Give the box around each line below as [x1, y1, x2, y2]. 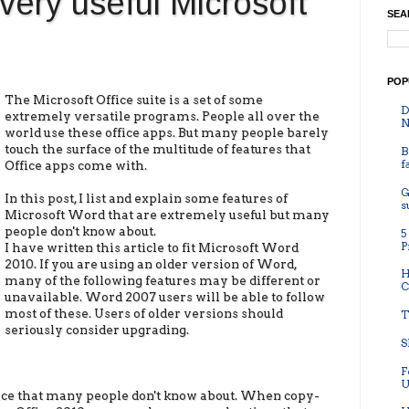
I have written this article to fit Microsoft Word [5, 239, 299, 255]
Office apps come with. [5, 157, 148, 173]
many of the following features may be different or [5, 272, 321, 288]
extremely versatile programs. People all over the [5, 108, 320, 123]
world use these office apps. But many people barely [5, 124, 330, 140]
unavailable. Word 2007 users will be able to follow [5, 288, 326, 304]
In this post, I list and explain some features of [5, 190, 288, 205]
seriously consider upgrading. [5, 321, 190, 337]
